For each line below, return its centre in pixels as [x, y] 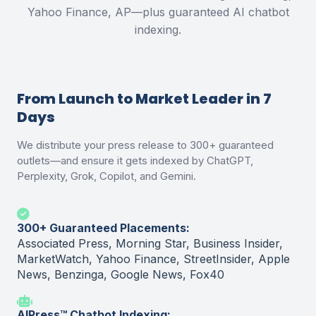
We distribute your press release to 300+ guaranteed [145, 145]
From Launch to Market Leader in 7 [144, 98]
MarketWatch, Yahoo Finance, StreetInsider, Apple [153, 259]
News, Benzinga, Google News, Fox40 [121, 274]
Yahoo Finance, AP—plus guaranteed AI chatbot [158, 12]
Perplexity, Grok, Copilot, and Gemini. [107, 176]
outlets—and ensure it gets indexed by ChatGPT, [135, 160]
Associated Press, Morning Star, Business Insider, [150, 243]
